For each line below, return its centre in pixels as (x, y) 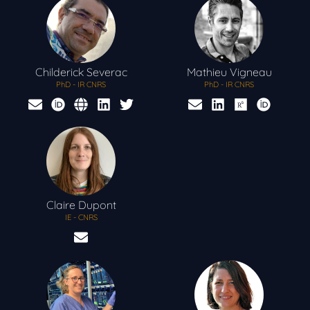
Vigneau (249, 72)
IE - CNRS (81, 217)
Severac (105, 72)
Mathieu (207, 72)
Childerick (59, 72)
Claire (61, 204)
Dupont (95, 204)
